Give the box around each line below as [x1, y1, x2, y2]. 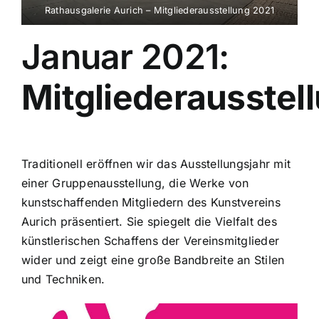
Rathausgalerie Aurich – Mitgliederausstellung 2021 [45, 4, 274, 16]
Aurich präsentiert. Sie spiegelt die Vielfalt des [21, 214, 277, 229]
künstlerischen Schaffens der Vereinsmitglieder [21, 234, 280, 249]
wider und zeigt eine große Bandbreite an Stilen [21, 253, 285, 268]
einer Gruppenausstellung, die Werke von [21, 176, 249, 191]
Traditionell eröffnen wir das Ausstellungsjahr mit [21, 157, 291, 172]
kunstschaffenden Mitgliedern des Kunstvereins [21, 195, 281, 210]
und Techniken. [21, 272, 105, 287]
